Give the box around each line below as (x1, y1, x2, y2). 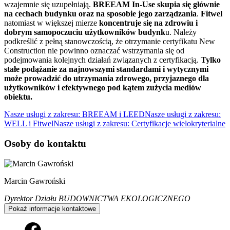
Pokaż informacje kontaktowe (8, 204, 96, 213)
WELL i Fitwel (4, 119, 53, 128)
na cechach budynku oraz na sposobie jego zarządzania (4, 9, 197, 18)
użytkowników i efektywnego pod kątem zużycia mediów (4, 83, 201, 92)
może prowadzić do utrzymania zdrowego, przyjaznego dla (4, 74, 209, 83)
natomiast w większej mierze (4, 18, 99, 28)
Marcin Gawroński (4, 176, 65, 185)
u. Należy (165, 28, 197, 37)
